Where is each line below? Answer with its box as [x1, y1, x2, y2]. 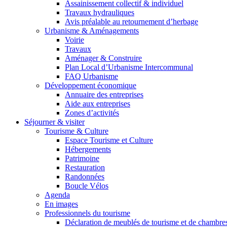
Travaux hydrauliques [65, 8, 134, 17]
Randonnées [65, 172, 104, 181]
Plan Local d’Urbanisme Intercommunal [65, 63, 193, 71]
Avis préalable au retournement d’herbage [65, 17, 198, 26]
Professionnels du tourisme [45, 209, 130, 217]
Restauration [65, 163, 105, 172]
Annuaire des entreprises [65, 90, 143, 99]
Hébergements [65, 145, 111, 154]
